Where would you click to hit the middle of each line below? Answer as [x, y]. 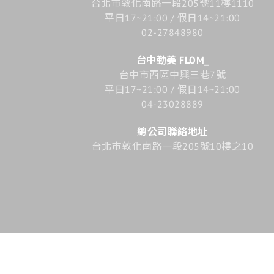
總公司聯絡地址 [172, 131]
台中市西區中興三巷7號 [172, 74]
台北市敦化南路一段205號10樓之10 [172, 146]
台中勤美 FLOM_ [172, 60]
